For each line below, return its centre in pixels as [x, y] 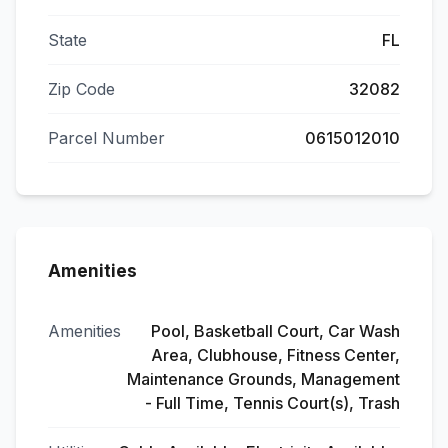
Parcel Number [106, 138]
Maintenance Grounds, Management [263, 379]
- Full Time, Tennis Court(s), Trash [272, 403]
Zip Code [81, 89]
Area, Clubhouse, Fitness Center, [275, 355]
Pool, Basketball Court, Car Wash [275, 331]
